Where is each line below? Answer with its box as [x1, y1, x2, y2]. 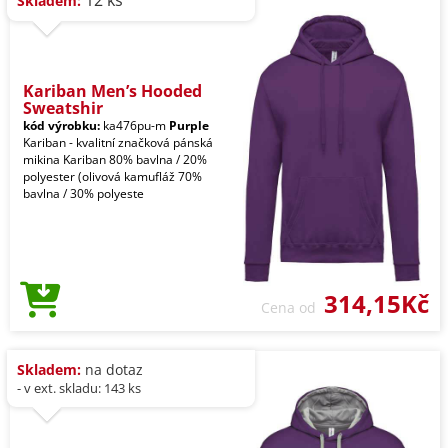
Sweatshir [23, 96, 103, 119]
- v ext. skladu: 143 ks [17, 378, 141, 397]
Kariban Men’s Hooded [23, 79, 202, 102]
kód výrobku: [23, 116, 100, 134]
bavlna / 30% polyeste [23, 184, 144, 202]
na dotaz [81, 359, 143, 379]
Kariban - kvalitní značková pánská [23, 133, 213, 151]
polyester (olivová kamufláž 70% [23, 167, 202, 185]
